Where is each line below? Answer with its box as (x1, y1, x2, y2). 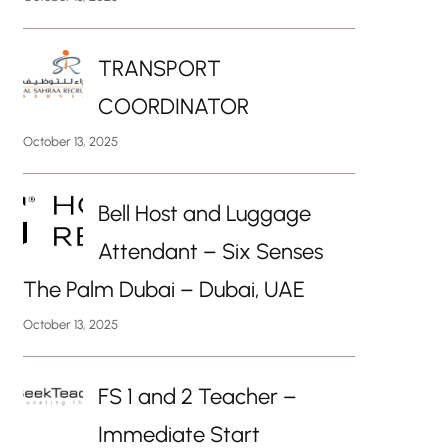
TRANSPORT (97, 54, 221, 82)
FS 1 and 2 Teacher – (97, 382, 297, 410)
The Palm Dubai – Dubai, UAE (22, 275, 305, 303)
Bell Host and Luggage (97, 199, 311, 227)
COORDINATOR (97, 92, 249, 120)
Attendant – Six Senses (97, 237, 323, 265)
